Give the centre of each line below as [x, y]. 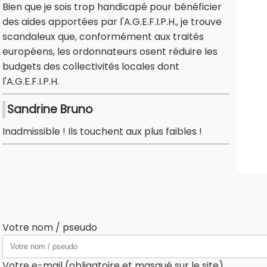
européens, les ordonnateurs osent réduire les [110, 52]
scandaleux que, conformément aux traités [103, 37]
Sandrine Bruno [50, 110]
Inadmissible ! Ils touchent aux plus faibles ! [102, 132]
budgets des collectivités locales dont [91, 67]
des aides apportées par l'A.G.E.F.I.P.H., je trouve [112, 22]
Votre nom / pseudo [50, 228]
